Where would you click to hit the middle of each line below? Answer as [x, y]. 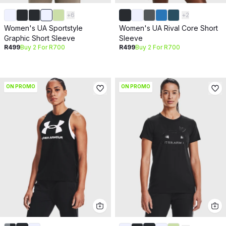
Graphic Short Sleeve [40, 38]
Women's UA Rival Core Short [168, 28]
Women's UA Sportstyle [43, 28]
